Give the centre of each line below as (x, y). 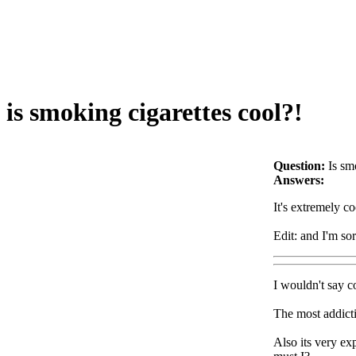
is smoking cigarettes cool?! (155, 112)
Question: (299, 165)
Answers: (299, 180)
